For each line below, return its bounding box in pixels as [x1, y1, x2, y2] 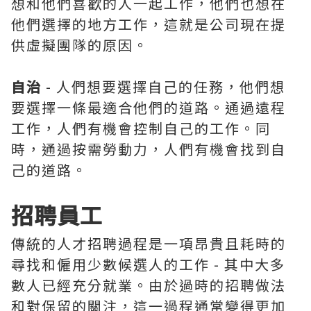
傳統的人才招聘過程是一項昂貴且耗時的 [11, 233, 286, 253]
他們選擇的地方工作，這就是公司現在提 [11, 14, 286, 34]
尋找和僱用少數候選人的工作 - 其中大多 [11, 254, 285, 274]
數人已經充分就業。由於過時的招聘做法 [11, 275, 286, 295]
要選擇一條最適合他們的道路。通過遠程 [11, 97, 286, 117]
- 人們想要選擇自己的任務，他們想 [42, 76, 285, 96]
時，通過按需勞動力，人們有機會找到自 [11, 139, 286, 159]
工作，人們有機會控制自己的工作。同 [11, 118, 271, 138]
